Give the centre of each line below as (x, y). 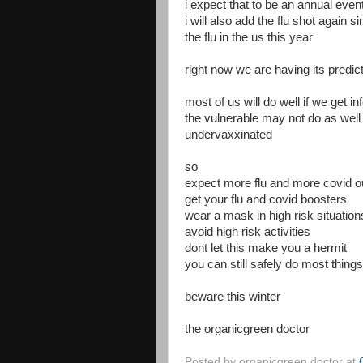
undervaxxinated (228, 134)
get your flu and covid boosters (266, 199)
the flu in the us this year (249, 37)
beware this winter (233, 296)
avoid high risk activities (249, 231)
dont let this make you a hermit (266, 248)
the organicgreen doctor (247, 329)
